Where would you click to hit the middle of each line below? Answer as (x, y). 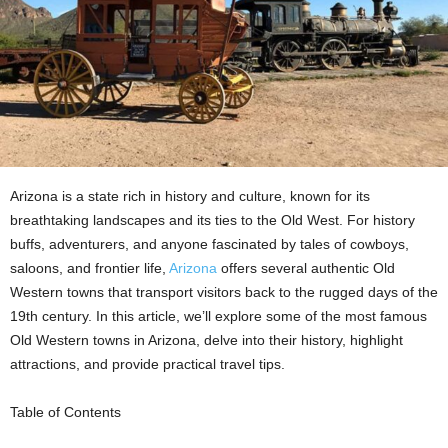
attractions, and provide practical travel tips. (147, 364)
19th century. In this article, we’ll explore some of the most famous (218, 316)
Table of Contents (65, 412)
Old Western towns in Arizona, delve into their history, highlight (206, 340)
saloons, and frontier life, (89, 268)
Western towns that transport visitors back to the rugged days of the (224, 292)
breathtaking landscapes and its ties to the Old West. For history (212, 220)
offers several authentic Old (306, 268)
